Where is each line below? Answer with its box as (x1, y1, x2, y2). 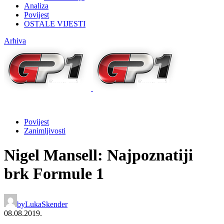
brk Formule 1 (4, 164, 104, 183)
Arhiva (4, 36, 26, 45)
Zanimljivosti (24, 126, 65, 135)
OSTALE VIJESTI (24, 19, 85, 28)
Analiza (24, 1, 48, 10)
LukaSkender (25, 199, 67, 208)
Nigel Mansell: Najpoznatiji (4, 146, 193, 164)
